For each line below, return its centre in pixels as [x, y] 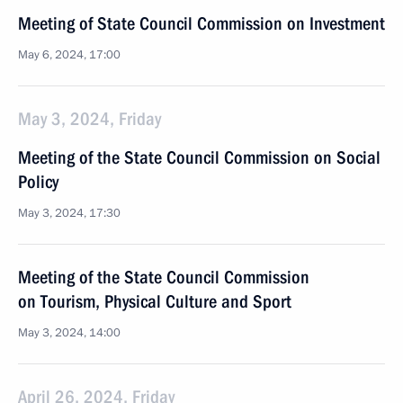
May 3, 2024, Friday [90, 119]
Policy [38, 182]
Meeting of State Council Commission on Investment [201, 23]
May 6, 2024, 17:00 [69, 55]
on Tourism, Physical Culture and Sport [155, 301]
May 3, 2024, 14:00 [69, 333]
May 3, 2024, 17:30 [69, 213]
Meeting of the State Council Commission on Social [199, 157]
